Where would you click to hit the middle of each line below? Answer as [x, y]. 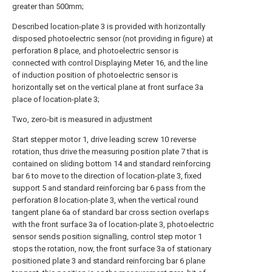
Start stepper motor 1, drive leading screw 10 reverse [104, 139]
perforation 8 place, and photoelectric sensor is [95, 51]
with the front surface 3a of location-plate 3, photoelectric [113, 224]
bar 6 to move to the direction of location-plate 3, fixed [107, 176]
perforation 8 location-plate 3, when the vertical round [105, 200]
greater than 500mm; [48, 6]
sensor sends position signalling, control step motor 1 [107, 236]
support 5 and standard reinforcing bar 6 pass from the [109, 188]
